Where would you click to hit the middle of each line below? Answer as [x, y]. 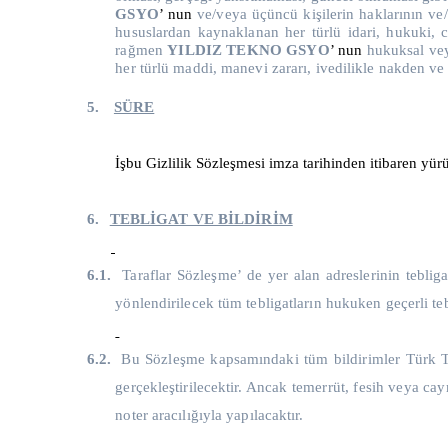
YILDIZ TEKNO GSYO [248, 49]
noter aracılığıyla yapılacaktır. [209, 414]
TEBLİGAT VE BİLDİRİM [201, 218]
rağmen [141, 49]
